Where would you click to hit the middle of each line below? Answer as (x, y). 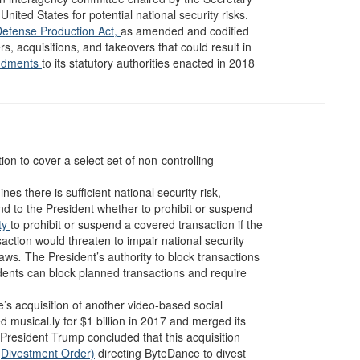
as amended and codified (185, 31)
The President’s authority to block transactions (141, 256)
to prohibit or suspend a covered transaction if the (137, 224)
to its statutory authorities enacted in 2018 (148, 63)
